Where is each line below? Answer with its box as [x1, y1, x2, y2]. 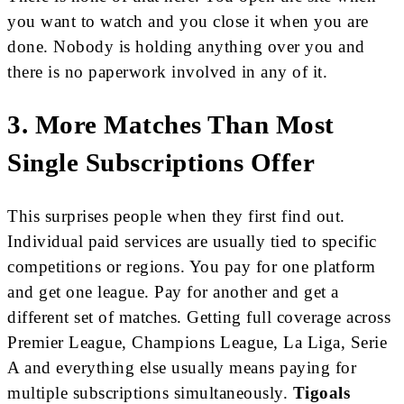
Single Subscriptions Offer [7, 149, 315, 178]
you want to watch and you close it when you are [7, 12, 369, 32]
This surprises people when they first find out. [7, 206, 345, 225]
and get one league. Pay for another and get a [7, 281, 339, 301]
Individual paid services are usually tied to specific [7, 231, 377, 251]
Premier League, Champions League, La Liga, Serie [7, 332, 387, 352]
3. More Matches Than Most [7, 111, 335, 140]
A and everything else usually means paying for [7, 357, 356, 377]
